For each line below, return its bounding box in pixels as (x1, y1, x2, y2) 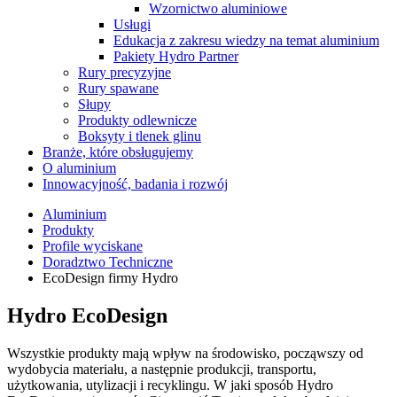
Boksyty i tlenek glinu (78, 128, 201, 144)
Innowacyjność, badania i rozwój (43, 176, 228, 191)
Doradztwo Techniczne (43, 254, 173, 269)
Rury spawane (78, 81, 159, 96)
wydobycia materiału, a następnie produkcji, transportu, (7, 361, 316, 377)
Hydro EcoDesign (7, 303, 167, 327)
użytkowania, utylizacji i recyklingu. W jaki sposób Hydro (7, 377, 333, 393)
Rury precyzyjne (78, 65, 171, 80)
